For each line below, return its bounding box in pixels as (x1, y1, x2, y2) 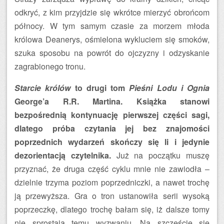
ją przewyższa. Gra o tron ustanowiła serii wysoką (14, 190, 209, 201)
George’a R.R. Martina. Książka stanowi (14, 95, 209, 107)
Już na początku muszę (110, 149, 210, 161)
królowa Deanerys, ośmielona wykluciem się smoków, (14, 33, 209, 45)
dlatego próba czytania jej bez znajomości (14, 122, 209, 134)
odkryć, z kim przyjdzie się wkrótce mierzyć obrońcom (14, 6, 209, 18)
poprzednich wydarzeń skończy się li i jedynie (14, 136, 209, 147)
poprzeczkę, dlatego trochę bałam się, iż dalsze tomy (14, 203, 209, 215)
